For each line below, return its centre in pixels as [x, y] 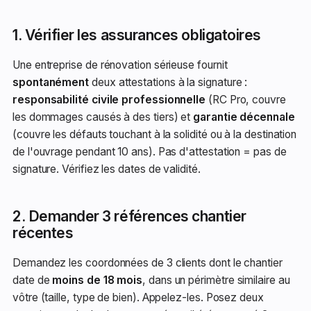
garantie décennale [244, 117]
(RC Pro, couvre [246, 100]
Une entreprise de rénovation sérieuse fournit [120, 65]
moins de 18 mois [98, 280]
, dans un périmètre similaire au [216, 280]
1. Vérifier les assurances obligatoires [137, 35]
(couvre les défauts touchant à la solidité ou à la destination [155, 134]
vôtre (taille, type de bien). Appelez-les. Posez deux [138, 297]
